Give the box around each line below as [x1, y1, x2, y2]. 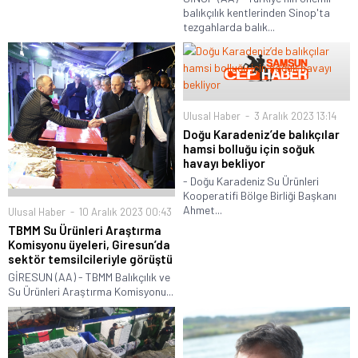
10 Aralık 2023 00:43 [77, 205, 172, 218]
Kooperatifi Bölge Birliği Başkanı [183, 188, 336, 202]
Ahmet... [183, 202, 222, 217]
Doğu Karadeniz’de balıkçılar [183, 126, 340, 141]
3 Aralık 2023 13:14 [252, 109, 336, 122]
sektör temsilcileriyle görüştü [8, 251, 173, 266]
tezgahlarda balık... [183, 19, 275, 34]
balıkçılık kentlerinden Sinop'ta [183, 5, 330, 19]
